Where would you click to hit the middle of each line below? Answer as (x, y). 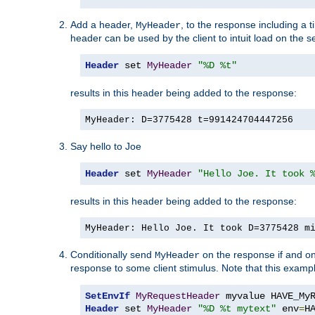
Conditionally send (112, 254)
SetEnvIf (108, 296)
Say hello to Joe (106, 146)
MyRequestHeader (178, 296)
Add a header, (103, 24)
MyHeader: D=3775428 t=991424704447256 (189, 120)
